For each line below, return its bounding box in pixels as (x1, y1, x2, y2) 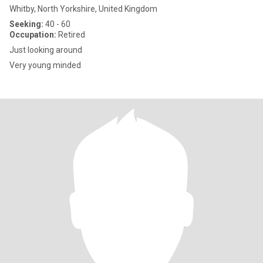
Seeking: (9, 19, 43, 29)
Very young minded (9, 60, 81, 70)
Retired (56, 30, 85, 39)
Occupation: (9, 30, 56, 39)
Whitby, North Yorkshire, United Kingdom (9, 4, 157, 14)
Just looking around (9, 45, 82, 55)
